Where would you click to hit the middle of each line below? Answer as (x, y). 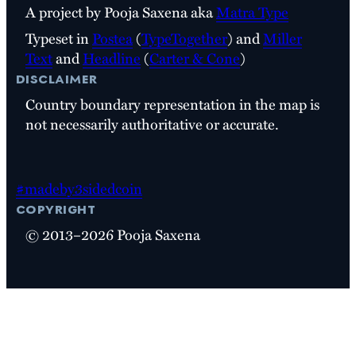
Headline (112, 58)
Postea (112, 38)
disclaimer (57, 77)
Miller (282, 38)
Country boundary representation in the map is (172, 104)
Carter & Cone (195, 58)
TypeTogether (184, 38)
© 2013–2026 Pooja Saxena (113, 234)
